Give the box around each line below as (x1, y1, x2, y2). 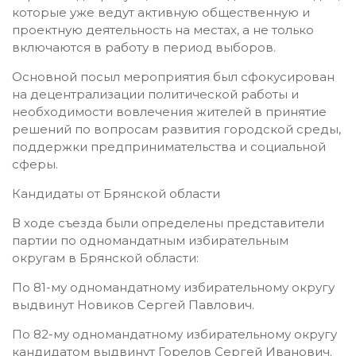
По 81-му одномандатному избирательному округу (12, 279, 335, 295)
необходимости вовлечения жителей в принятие (12, 103, 327, 119)
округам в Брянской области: (12, 250, 199, 265)
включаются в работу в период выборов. (12, 39, 276, 55)
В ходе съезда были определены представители (12, 215, 324, 230)
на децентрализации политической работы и (12, 86, 299, 102)
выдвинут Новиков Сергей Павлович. (12, 296, 254, 312)
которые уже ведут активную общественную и (12, 4, 310, 20)
